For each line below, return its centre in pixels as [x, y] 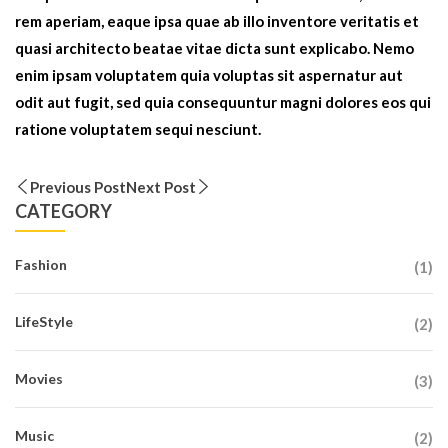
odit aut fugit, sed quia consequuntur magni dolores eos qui [223, 102]
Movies [39, 379]
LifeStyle [44, 322]
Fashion [41, 265]
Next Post [161, 187]
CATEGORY [63, 211]
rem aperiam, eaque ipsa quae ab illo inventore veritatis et [217, 21]
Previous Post [78, 187]
